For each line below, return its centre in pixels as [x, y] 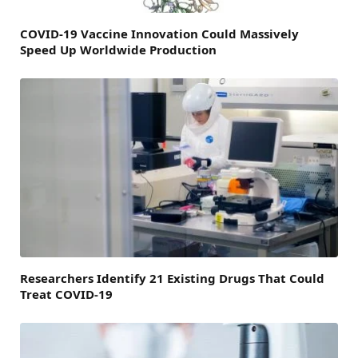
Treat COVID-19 [66, 294]
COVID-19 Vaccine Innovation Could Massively [159, 34]
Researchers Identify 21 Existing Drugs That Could [172, 278]
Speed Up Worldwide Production [118, 50]
